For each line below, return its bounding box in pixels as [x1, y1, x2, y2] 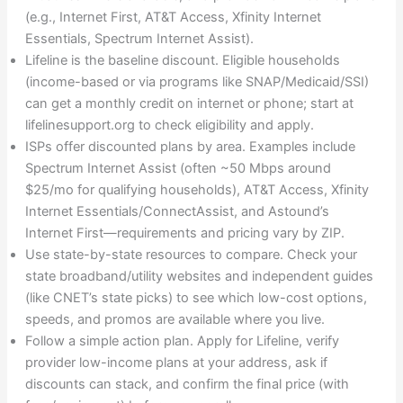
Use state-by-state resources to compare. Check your [24, 246, 357, 264]
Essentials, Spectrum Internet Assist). [24, 31, 254, 48]
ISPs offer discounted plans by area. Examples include [24, 139, 355, 156]
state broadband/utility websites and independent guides [24, 268, 373, 285]
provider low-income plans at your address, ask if [24, 354, 327, 372]
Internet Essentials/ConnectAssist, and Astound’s [24, 203, 329, 220]
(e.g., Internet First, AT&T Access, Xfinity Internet [24, 9, 321, 26]
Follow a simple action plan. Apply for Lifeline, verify [24, 333, 339, 350]
